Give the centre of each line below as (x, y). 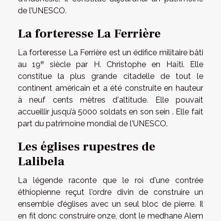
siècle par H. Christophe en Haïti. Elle (124, 64)
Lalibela (41, 161)
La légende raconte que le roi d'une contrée (110, 180)
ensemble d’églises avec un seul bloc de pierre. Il (110, 204)
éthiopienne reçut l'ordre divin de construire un (110, 192)
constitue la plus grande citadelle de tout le (110, 76)
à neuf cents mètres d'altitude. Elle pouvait (110, 100)
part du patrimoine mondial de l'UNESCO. (93, 123)
